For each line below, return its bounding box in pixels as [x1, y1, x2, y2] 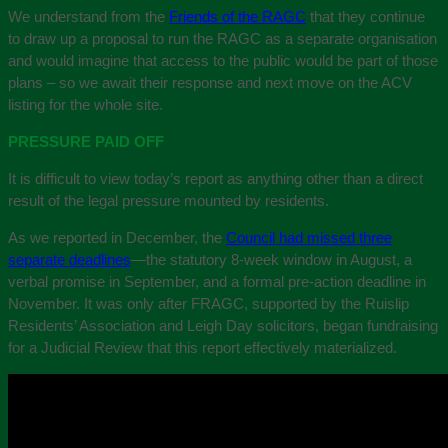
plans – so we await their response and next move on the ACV [8, 74, 412, 91]
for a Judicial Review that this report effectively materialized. [8, 339, 397, 356]
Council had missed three [226, 229, 392, 246]
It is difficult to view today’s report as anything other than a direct [8, 170, 423, 187]
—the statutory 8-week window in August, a [131, 251, 412, 268]
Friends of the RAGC [169, 8, 306, 25]
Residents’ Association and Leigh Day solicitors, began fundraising [8, 317, 438, 334]
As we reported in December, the [8, 229, 226, 246]
